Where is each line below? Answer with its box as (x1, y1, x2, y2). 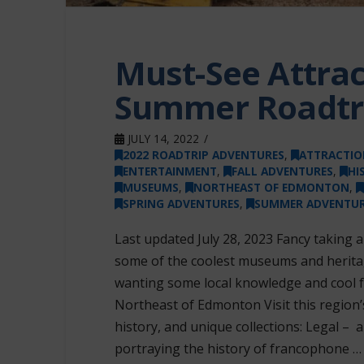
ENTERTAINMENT (122, 162, 217, 179)
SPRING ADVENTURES (122, 195, 240, 211)
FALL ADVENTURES (231, 162, 333, 179)
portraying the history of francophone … (114, 339, 362, 357)
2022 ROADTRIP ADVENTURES (122, 146, 284, 162)
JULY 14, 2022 (123, 130, 199, 146)
